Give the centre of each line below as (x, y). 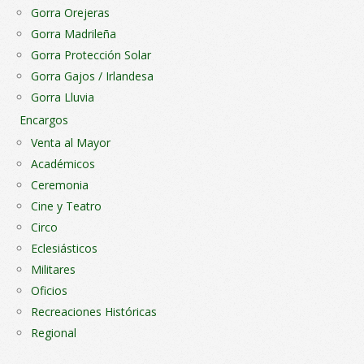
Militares (53, 270)
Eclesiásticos (64, 249)
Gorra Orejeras (70, 13)
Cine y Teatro (66, 206)
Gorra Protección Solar (91, 55)
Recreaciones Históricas (94, 312)
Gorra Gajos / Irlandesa (92, 76)
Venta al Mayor (71, 143)
